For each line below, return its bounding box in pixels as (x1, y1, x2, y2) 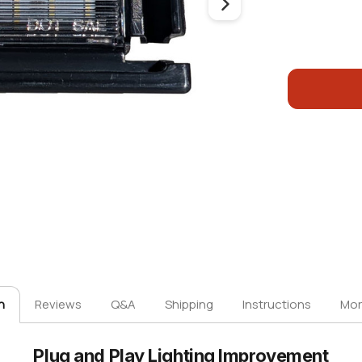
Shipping (165, 296, 213, 314)
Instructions (242, 296, 311, 314)
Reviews (35, 296, 82, 314)
